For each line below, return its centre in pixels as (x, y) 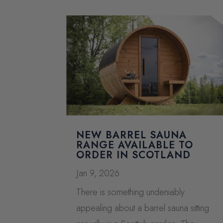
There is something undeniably (131, 192)
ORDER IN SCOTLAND (134, 155)
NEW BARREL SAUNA (132, 135)
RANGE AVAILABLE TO (135, 145)
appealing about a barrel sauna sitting (143, 208)
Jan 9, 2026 (98, 173)
